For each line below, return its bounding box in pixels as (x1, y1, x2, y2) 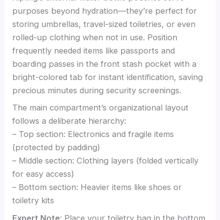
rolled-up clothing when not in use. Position (12, 32, 178, 43)
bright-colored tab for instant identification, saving (12, 72, 203, 82)
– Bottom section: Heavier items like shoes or (12, 182, 182, 192)
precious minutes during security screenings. (12, 85, 182, 96)
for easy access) (12, 169, 75, 179)
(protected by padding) (12, 142, 101, 153)
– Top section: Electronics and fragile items (12, 129, 174, 139)
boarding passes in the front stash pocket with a (12, 59, 197, 69)
